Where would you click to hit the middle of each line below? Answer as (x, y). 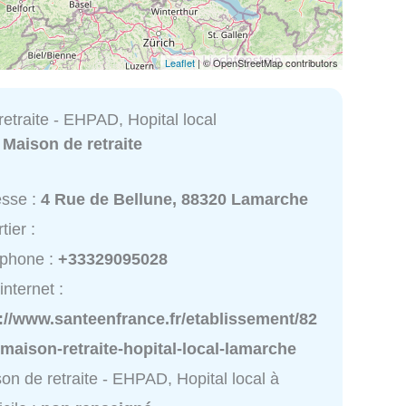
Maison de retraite (73, 144)
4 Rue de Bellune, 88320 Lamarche (175, 200)
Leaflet (180, 62)
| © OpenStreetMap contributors (266, 62)
